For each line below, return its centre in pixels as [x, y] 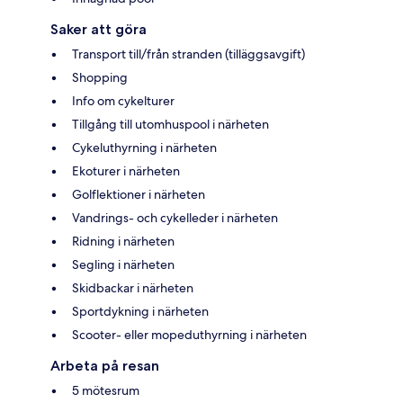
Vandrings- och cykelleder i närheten [175, 218]
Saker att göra [99, 30]
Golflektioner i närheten [139, 195]
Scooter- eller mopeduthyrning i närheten [189, 335]
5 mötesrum [106, 391]
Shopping [100, 78]
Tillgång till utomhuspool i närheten [170, 125]
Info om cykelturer [123, 101]
